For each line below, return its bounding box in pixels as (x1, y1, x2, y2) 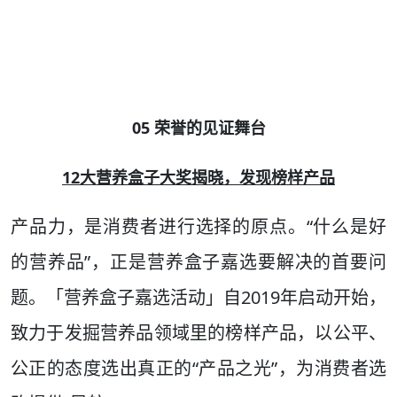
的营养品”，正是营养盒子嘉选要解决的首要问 (11, 250, 386, 275)
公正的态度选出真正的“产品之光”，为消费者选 (11, 356, 386, 381)
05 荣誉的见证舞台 (131, 117, 266, 139)
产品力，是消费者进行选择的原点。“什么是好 (11, 214, 386, 239)
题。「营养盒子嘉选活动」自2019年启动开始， (11, 285, 386, 310)
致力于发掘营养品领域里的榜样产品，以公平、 (11, 321, 386, 346)
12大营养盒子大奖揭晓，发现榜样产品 (62, 167, 335, 189)
